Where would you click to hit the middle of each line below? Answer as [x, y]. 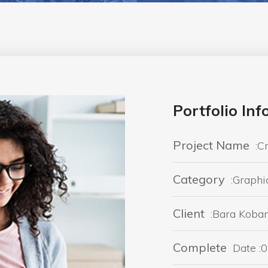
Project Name [211, 145]
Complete [201, 247]
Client [189, 213]
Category [199, 179]
